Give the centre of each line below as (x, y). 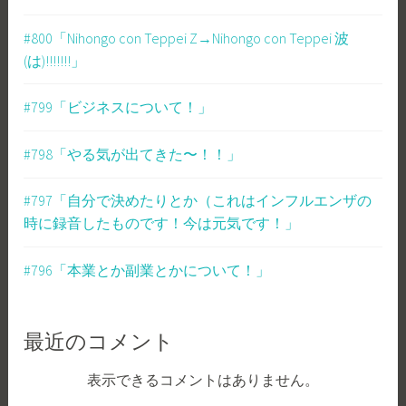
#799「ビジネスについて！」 (118, 107)
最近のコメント (99, 344)
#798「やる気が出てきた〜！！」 (133, 154)
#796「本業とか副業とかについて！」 (147, 270)
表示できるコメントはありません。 (203, 380)
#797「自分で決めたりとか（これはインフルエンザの (198, 201)
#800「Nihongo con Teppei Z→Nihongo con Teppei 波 (187, 38)
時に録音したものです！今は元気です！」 (162, 223)
